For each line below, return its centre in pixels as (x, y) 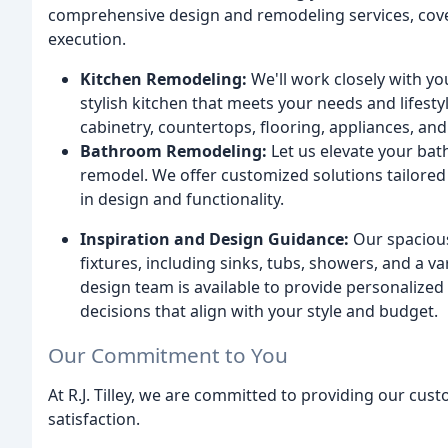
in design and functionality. (182, 198)
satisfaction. (94, 419)
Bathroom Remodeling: (173, 150)
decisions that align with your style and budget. (259, 310)
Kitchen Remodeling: (163, 78)
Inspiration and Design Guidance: (214, 238)
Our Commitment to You (168, 355)
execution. (87, 38)
